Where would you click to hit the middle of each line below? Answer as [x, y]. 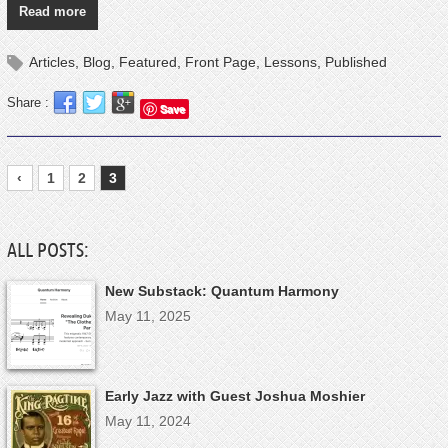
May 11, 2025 [147, 315]
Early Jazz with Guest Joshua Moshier [234, 395]
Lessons [290, 61]
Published [355, 61]
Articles [51, 61]
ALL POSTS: [47, 249]
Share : [29, 102]
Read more [52, 11]
